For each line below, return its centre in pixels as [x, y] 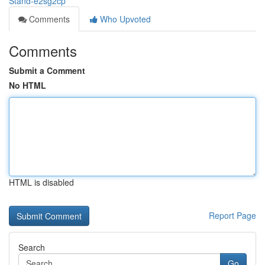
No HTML [28, 85]
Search [32, 247]
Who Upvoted [124, 19]
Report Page [232, 215]
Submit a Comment [47, 70]
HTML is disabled [41, 182]
